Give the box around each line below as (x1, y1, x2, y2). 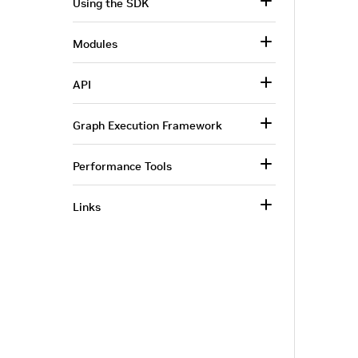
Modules (73, 37, 117, 51)
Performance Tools (73, 159, 172, 173)
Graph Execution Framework (73, 118, 222, 133)
